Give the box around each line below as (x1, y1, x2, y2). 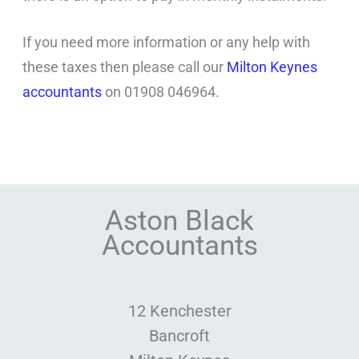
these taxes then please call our (22, 58, 228, 76)
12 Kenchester (127, 301, 232, 321)
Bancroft (149, 326, 210, 346)
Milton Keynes (227, 58, 318, 76)
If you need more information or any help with (22, 34, 311, 51)
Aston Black (105, 204, 254, 238)
